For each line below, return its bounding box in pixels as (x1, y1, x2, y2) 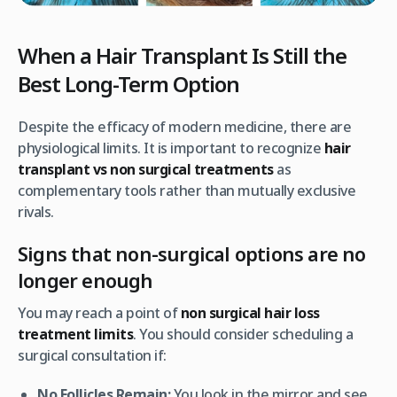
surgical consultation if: (18, 345, 167, 365)
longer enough (18, 266, 153, 293)
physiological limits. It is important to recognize (18, 137, 324, 158)
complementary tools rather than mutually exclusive (18, 180, 355, 200)
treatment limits (18, 323, 133, 344)
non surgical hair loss (180, 302, 320, 323)
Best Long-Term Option (18, 68, 239, 98)
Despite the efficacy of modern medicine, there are (18, 116, 351, 136)
